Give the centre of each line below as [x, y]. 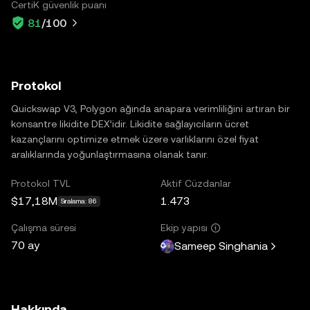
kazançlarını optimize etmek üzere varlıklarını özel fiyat [135, 139]
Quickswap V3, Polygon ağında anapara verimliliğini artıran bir [151, 108]
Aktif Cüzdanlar [196, 183]
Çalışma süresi [44, 227]
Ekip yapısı [184, 227]
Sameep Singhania [221, 246]
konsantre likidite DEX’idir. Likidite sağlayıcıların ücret [130, 124]
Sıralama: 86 [79, 201]
